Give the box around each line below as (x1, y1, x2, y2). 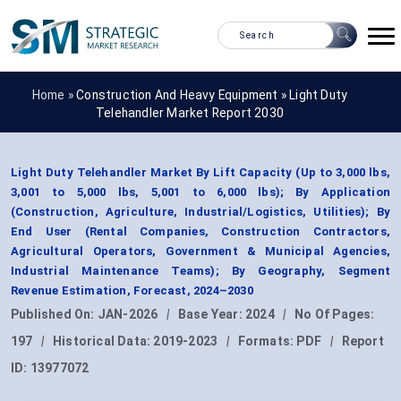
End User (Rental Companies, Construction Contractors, (11, 225, 390, 239)
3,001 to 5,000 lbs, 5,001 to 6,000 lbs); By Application (11, 185, 390, 200)
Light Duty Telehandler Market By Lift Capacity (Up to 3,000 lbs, (11, 166, 390, 180)
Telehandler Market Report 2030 (96, 105, 284, 120)
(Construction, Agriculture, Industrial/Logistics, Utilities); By (11, 205, 390, 219)
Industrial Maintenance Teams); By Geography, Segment (11, 264, 390, 278)
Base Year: (177, 307, 246, 322)
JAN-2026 (97, 307, 158, 322)
